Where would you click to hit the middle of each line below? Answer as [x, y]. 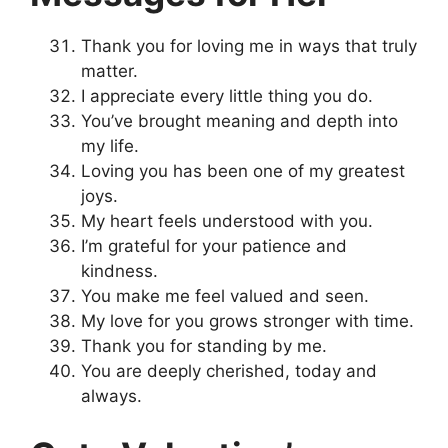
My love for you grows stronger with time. [247, 320]
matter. [109, 70]
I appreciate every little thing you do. [227, 95]
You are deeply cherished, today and [229, 370]
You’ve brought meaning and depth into [239, 120]
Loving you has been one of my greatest [243, 170]
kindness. [119, 270]
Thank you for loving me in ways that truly [249, 45]
